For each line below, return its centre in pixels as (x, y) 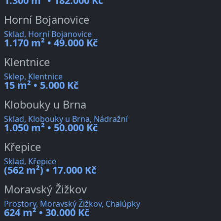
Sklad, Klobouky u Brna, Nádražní (66, 119)
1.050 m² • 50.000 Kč (51, 128)
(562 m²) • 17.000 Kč (50, 170)
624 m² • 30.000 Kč (47, 213)
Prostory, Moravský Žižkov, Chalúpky (72, 204)
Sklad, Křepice (30, 162)
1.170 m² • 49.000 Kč (51, 43)
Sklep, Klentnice (33, 77)
